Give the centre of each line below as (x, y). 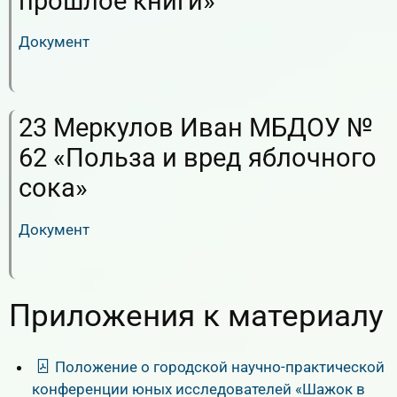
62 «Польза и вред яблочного (198, 158)
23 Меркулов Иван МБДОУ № (196, 128)
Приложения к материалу (196, 315)
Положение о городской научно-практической (219, 366)
